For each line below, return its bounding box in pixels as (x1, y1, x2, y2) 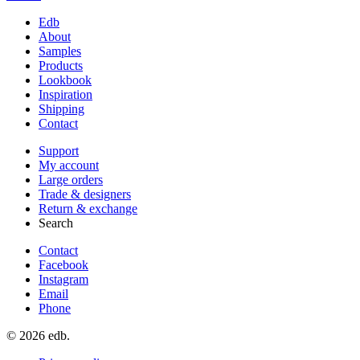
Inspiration (39, 87, 92, 101)
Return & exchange (39, 201, 137, 215)
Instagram (39, 272, 88, 286)
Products (39, 58, 83, 72)
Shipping (39, 101, 84, 116)
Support (39, 143, 79, 157)
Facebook (39, 257, 88, 272)
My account (39, 157, 99, 172)
